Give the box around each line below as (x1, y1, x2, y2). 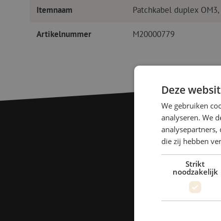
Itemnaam (36, 4, 73, 16)
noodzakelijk (172, 166, 218, 176)
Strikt (185, 158, 205, 168)
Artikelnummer (36, 29, 91, 40)
